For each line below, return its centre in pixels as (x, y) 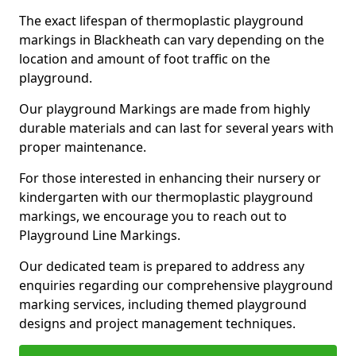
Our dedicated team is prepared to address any (162, 266)
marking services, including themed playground (163, 304)
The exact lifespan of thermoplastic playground (161, 21)
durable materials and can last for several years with (176, 128)
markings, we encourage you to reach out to (153, 216)
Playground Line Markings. (100, 235)
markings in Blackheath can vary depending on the (172, 40)
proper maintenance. (84, 147)
